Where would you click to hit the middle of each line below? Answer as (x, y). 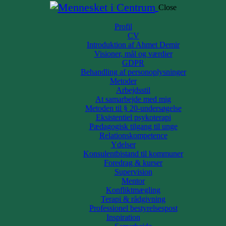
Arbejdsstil (133, 90)
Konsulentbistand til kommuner (133, 153)
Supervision (133, 172)
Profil (123, 26)
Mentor (133, 181)
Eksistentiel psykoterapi (133, 117)
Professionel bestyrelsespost (133, 208)
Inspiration (123, 217)
